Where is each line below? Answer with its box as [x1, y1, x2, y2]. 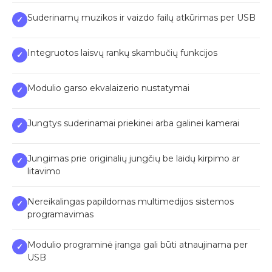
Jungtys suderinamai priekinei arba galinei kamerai [27, 117, 239, 129]
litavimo [27, 165, 61, 177]
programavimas [27, 208, 93, 220]
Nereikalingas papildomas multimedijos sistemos [27, 195, 234, 207]
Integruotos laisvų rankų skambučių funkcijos [27, 47, 217, 58]
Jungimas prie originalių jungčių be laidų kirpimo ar [27, 152, 240, 164]
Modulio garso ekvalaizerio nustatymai [27, 82, 189, 93]
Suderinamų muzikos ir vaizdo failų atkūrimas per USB [27, 12, 256, 23]
